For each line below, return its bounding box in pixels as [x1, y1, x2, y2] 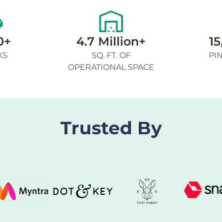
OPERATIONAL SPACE [68, 62, 154, 72]
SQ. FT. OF [91, 51, 131, 60]
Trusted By [60, 117, 162, 139]
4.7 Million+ [76, 34, 146, 49]
